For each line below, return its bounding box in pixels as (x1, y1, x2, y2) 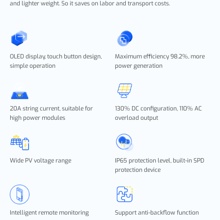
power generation (115, 62, 163, 70)
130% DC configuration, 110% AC (115, 105, 202, 113)
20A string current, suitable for (10, 105, 93, 113)
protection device (115, 166, 161, 174)
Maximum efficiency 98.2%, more (115, 53, 205, 61)
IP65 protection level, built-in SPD (115, 157, 204, 165)
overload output (115, 114, 158, 122)
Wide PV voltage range (10, 157, 71, 165)
